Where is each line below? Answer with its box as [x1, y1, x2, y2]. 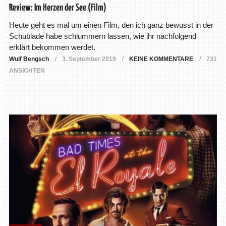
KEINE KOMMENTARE [129, 55, 193, 63]
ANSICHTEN [9, 67, 45, 74]
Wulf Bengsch [9, 55, 49, 63]
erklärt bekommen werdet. [9, 42, 95, 51]
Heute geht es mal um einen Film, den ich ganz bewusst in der [9, 20, 213, 29]
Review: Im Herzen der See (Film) [9, 3, 106, 13]
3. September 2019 [62, 55, 116, 63]
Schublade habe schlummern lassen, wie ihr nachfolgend [9, 31, 196, 40]
